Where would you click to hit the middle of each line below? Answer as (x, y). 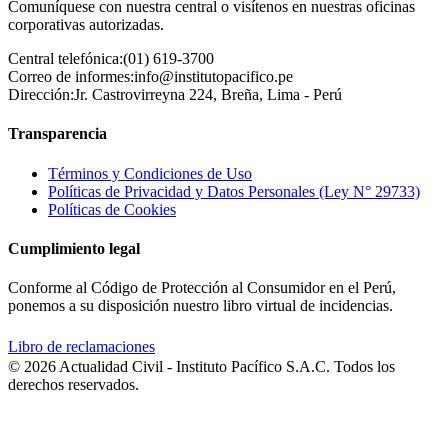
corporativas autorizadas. (86, 25)
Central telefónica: (65, 59)
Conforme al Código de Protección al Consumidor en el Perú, (202, 288)
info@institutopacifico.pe (213, 77)
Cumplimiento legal (74, 248)
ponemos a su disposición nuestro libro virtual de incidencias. (200, 306)
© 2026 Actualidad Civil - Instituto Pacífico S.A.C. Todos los (201, 367)
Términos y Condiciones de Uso (150, 173)
